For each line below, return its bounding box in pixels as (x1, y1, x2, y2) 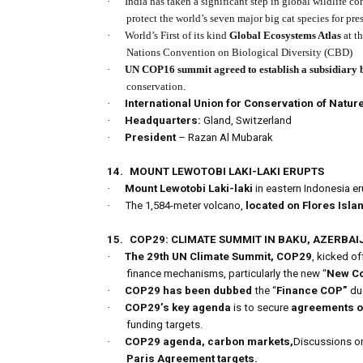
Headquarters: (125, 114, 201, 127)
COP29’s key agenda (125, 301, 231, 314)
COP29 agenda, (125, 335, 205, 348)
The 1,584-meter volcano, (125, 199, 246, 212)
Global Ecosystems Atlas (229, 29, 344, 42)
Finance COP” (276, 284, 348, 297)
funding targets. (126, 318, 203, 331)
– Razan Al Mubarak (176, 131, 273, 144)
